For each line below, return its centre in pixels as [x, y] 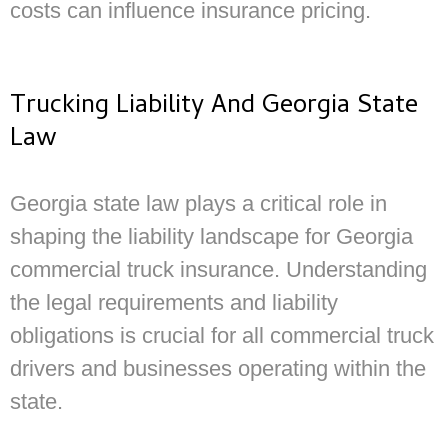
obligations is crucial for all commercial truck [222, 335]
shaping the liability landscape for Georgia [211, 236]
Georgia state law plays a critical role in [198, 203]
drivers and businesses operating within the [218, 368]
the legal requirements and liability [174, 302]
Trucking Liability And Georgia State [214, 106]
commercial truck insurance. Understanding [218, 269]
